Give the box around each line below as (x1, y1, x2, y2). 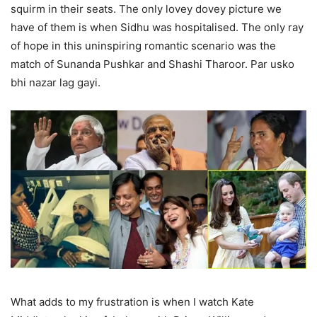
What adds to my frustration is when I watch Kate (11, 294, 254, 309)
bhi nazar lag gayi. (11, 76, 100, 90)
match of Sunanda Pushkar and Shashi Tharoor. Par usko (11, 57, 294, 71)
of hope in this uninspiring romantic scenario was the (11, 39, 276, 53)
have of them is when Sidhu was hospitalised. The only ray (11, 21, 304, 35)
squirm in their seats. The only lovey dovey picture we (11, 2, 282, 16)
